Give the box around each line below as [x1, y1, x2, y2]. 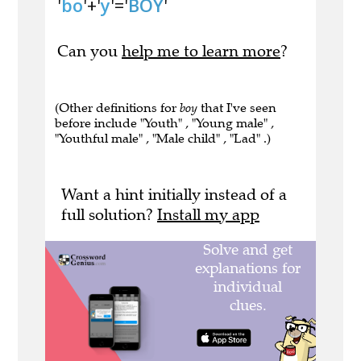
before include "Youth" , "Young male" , [55, 115, 274, 131]
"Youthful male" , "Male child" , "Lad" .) [55, 131, 271, 147]
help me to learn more [122, 41, 280, 62]
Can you [57, 41, 122, 62]
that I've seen [197, 100, 276, 116]
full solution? [61, 205, 157, 226]
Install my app [157, 205, 259, 226]
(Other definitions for [55, 100, 180, 116]
